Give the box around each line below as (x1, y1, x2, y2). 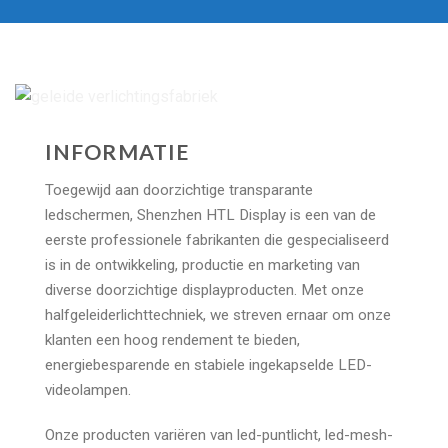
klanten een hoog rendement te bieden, (45, 330, 300, 349)
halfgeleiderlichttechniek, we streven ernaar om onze (45, 305, 391, 324)
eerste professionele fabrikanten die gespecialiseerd (45, 230, 389, 249)
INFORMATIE (45, 139, 190, 166)
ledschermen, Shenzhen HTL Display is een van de (45, 205, 376, 224)
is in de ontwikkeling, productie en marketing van (45, 255, 360, 274)
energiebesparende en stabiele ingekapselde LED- (45, 355, 372, 374)
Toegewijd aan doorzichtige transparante (45, 180, 313, 199)
